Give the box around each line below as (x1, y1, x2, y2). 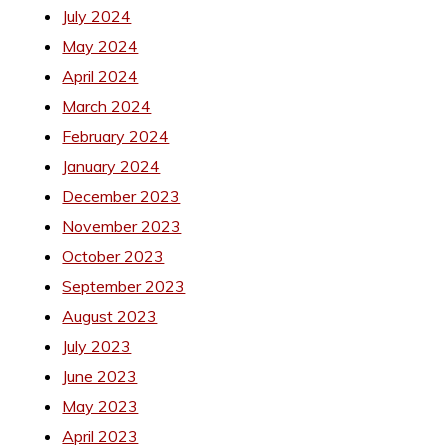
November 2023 (62, 215, 182, 236)
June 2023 (62, 365, 138, 386)
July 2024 (62, 5, 132, 26)
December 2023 (62, 185, 181, 206)
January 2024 (62, 155, 161, 176)
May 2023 (62, 395, 139, 416)
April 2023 (62, 425, 139, 446)
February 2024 (62, 125, 170, 146)
